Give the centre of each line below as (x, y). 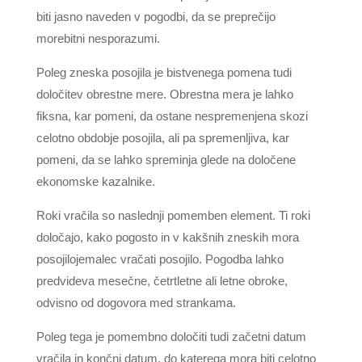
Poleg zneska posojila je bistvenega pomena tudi (164, 72)
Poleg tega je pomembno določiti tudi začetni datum (171, 337)
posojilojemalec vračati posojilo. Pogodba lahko (160, 259)
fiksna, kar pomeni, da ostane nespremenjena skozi (172, 116)
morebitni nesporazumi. (98, 38)
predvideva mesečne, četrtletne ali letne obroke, (162, 281)
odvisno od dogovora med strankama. (136, 303)
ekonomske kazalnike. (95, 181)
